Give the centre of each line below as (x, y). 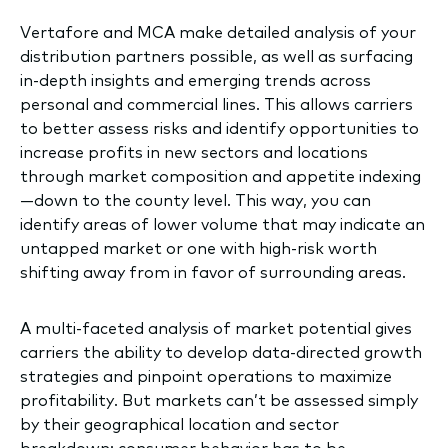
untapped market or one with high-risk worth (198, 248)
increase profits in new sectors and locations (194, 152)
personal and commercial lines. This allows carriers (216, 104)
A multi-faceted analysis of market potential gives (216, 328)
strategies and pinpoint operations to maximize (206, 376)
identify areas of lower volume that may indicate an (222, 224)
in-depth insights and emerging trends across (195, 80)
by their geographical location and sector (179, 424)
